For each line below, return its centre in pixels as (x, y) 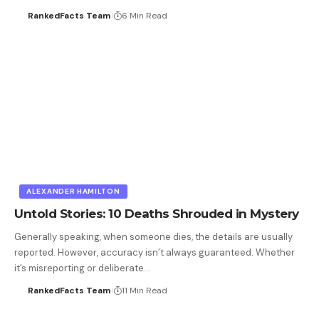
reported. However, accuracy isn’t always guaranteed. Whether (155, 252)
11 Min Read (144, 290)
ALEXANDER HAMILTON (73, 191)
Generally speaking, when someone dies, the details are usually (153, 236)
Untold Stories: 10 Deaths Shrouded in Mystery (157, 213)
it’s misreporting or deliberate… (82, 268)
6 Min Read (144, 15)
